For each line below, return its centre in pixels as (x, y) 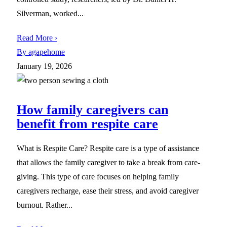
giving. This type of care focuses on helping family (98, 176)
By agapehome (41, 52)
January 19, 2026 (44, 66)
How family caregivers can (92, 109)
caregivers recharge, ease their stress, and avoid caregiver (108, 191)
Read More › (37, 37)
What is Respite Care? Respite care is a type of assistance (108, 148)
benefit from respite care (87, 124)
